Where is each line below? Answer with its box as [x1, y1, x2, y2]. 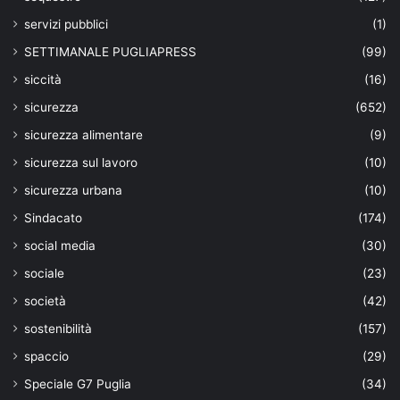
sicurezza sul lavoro [24, 155, 137, 171]
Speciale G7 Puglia [24, 377, 131, 392]
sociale [24, 266, 64, 281]
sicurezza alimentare [24, 128, 143, 143]
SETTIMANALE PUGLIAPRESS [24, 45, 196, 60]
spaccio [24, 349, 69, 364]
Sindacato [24, 211, 82, 226]
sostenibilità [24, 321, 92, 337]
